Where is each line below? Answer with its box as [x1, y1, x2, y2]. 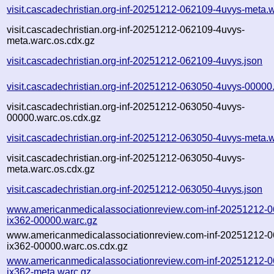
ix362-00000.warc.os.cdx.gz [7, 240, 128, 251]
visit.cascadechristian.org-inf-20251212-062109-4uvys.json [7, 55, 263, 66]
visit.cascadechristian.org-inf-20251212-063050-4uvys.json [7, 183, 263, 194]
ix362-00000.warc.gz [7, 215, 98, 226]
